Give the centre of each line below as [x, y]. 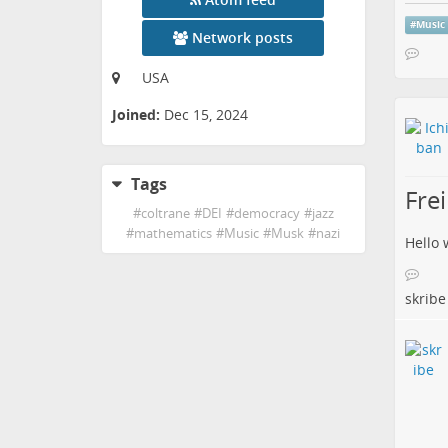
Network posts [243, 38]
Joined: [136, 115]
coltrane [165, 214]
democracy [266, 214]
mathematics [173, 234]
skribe [425, 299]
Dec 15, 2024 [206, 115]
